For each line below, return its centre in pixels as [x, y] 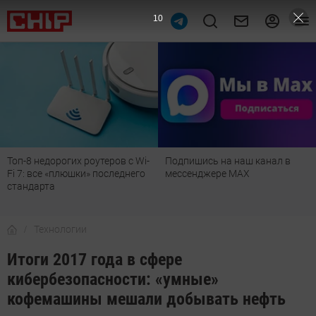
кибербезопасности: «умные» [113, 280]
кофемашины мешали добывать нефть [146, 299]
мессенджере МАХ [207, 174]
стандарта [31, 187]
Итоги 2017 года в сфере [95, 260]
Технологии [60, 230]
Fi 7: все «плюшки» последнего [76, 174]
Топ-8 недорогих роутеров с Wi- [78, 161]
